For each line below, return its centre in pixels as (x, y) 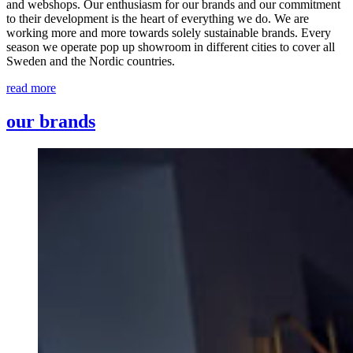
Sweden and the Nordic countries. (91, 61)
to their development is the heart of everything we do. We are (158, 18)
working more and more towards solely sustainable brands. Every (169, 32)
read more (31, 87)
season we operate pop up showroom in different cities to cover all (171, 46)
